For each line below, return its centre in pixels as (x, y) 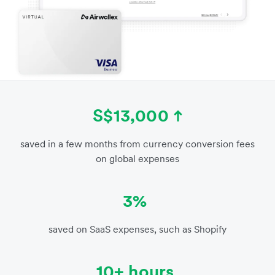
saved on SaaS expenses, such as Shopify (137, 229)
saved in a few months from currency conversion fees (137, 144)
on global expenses (137, 159)
